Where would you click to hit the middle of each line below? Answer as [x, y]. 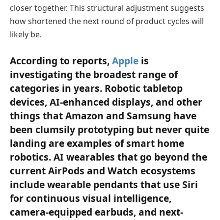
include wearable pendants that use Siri [104, 185]
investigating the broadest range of [94, 75]
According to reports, [61, 61]
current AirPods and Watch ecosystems [103, 171]
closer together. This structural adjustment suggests [107, 8]
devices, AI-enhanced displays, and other [106, 102]
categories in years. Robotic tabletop [96, 88]
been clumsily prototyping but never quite [110, 130]
